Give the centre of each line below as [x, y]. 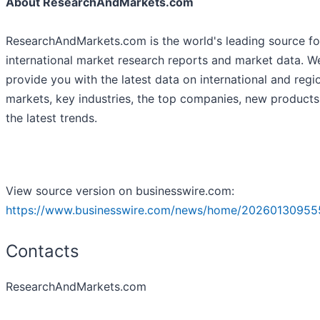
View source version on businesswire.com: [120, 191]
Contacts [42, 251]
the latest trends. [51, 118]
